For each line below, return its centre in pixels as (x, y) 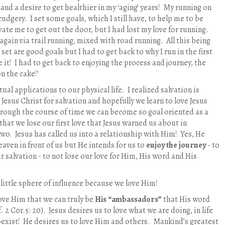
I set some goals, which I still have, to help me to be (117, 19)
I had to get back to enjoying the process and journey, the (110, 63)
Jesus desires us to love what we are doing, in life (131, 211)
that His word (187, 200)
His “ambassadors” (129, 200)
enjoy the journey (175, 145)
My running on (187, 8)
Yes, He (193, 134)
